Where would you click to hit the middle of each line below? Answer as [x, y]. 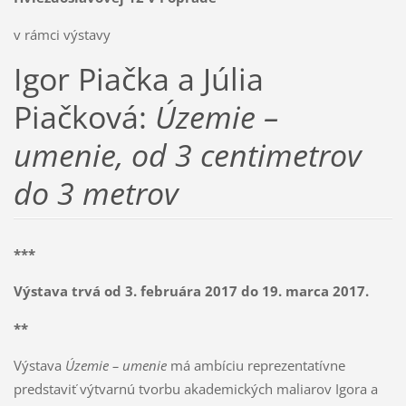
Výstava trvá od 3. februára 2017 [127, 291]
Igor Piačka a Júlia [138, 78]
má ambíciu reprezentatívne [256, 366]
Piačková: [84, 116]
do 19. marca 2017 [303, 291]
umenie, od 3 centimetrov [187, 155]
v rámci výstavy [62, 34]
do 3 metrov [96, 193]
